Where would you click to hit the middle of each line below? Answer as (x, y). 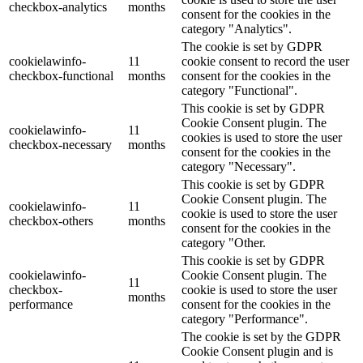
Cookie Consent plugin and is (257, 352)
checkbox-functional (61, 76)
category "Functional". (239, 91)
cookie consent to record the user (265, 62)
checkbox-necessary (60, 145)
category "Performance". (245, 319)
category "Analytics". (237, 29)
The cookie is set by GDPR (252, 47)
